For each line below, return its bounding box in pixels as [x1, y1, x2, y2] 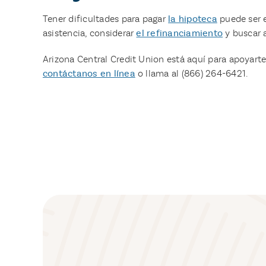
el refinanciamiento [136, 27, 223, 39]
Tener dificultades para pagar [42, 12, 169, 24]
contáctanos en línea [42, 67, 135, 79]
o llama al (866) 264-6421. [135, 67, 248, 79]
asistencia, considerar [42, 27, 137, 39]
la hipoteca [168, 12, 217, 24]
